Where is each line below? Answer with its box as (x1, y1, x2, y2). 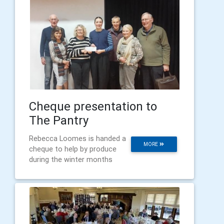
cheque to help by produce (29, 144, 116, 153)
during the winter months (29, 154, 112, 164)
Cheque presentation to (29, 98, 157, 113)
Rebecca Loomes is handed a (29, 133, 126, 143)
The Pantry (29, 112, 88, 127)
